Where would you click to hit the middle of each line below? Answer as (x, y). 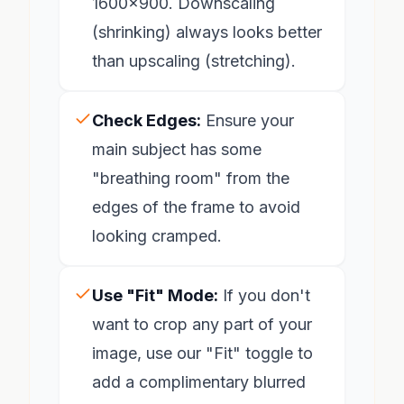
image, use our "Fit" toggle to (202, 353)
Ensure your (248, 120)
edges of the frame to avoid (196, 207)
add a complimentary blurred (199, 382)
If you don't (264, 295)
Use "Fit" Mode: (155, 295)
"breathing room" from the (191, 178)
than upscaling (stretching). (194, 61)
